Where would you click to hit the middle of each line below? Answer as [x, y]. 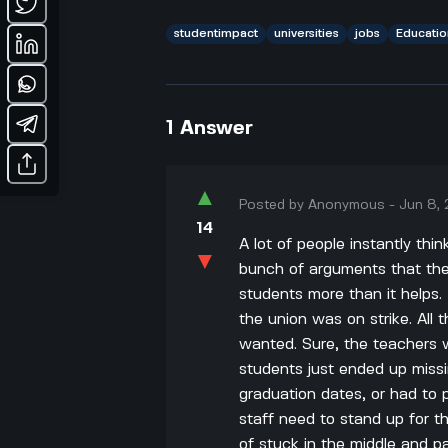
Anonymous [347, 204]
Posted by [274, 204]
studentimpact [216, 33]
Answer [217, 128]
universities [307, 33]
